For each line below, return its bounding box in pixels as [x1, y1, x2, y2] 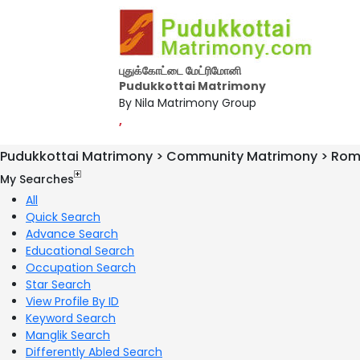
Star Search [26, 276, 91, 292]
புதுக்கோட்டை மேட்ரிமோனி [119, 63, 241, 79]
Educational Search [26, 242, 134, 259]
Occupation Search [26, 259, 136, 276]
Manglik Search [26, 326, 110, 343]
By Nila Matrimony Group [119, 95, 256, 111]
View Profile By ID [26, 292, 119, 309]
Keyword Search [26, 309, 116, 326]
